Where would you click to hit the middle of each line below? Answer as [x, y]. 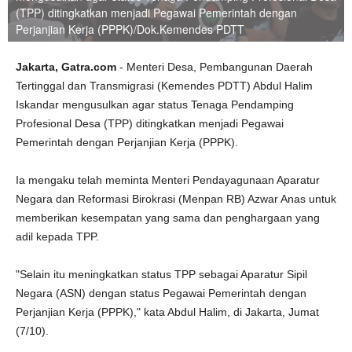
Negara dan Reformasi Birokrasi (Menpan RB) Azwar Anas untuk [176, 199]
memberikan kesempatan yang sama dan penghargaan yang [168, 218]
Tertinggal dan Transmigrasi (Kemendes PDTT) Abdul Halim [164, 86]
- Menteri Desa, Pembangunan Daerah [216, 67]
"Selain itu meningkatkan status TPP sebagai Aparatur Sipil [161, 274]
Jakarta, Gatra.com [68, 67]
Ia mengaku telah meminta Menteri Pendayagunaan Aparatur [168, 180]
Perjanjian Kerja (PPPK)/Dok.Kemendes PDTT [130, 29]
